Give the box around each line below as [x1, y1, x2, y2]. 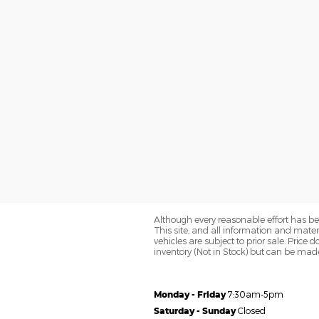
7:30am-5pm [228, 289, 283, 299]
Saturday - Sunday [154, 305, 236, 316]
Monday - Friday [154, 289, 226, 300]
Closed [238, 305, 266, 315]
